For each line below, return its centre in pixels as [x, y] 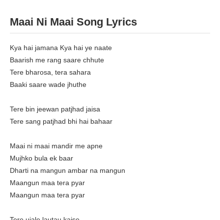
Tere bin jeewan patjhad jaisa [55, 109]
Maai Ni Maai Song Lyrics [73, 22]
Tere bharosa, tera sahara [50, 72]
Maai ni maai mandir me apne [56, 146]
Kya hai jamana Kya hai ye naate [61, 48]
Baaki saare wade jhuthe [48, 85]
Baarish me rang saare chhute [57, 60]
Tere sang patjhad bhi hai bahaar [61, 122]
